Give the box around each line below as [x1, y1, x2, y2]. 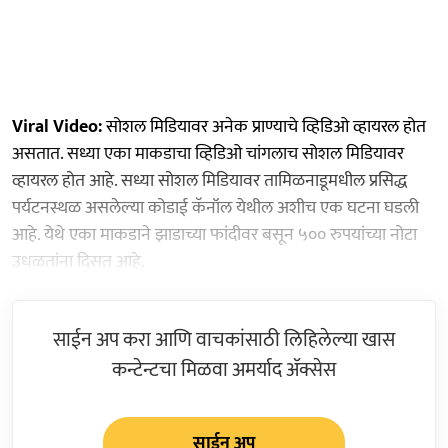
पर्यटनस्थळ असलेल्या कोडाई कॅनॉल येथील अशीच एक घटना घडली [12, 192, 419, 223]
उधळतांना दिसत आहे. [12, 246, 145, 277]
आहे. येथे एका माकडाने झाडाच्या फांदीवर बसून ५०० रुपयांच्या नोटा [12, 219, 417, 250]
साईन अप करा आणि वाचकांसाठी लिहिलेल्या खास [53, 322, 395, 357]
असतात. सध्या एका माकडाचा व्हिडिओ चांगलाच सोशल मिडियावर [12, 138, 404, 169]
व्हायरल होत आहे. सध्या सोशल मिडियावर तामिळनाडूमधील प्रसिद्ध [12, 165, 407, 196]
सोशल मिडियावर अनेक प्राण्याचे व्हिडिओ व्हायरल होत [102, 111, 426, 142]
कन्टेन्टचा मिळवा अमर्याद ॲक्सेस [112, 352, 336, 387]
